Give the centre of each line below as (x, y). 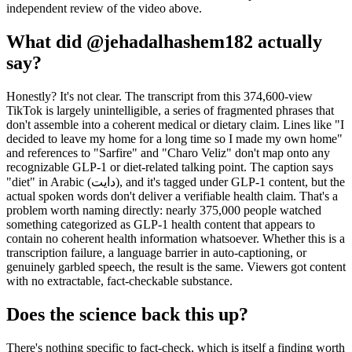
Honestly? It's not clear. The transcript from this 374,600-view (159, 96)
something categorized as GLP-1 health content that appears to (161, 224)
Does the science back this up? (127, 314)
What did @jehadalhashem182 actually (164, 42)
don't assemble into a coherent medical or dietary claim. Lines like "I (175, 124)
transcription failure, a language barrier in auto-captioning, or (156, 252)
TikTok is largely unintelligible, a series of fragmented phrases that (170, 110)
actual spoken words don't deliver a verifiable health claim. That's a (172, 196)
